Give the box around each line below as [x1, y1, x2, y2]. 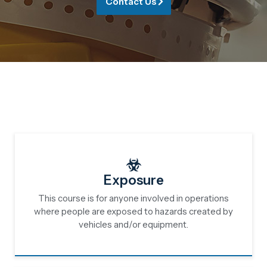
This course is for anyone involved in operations [38, 193, 229, 204]
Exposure [103, 172, 164, 188]
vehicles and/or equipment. [79, 219, 188, 230]
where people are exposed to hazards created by [34, 206, 233, 217]
